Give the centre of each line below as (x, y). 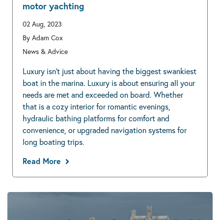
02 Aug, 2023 (42, 24)
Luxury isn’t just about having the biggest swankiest (110, 71)
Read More (42, 161)
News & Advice (45, 52)
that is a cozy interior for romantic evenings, (96, 107)
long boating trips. (54, 142)
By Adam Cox (43, 38)
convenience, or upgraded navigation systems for (105, 130)
